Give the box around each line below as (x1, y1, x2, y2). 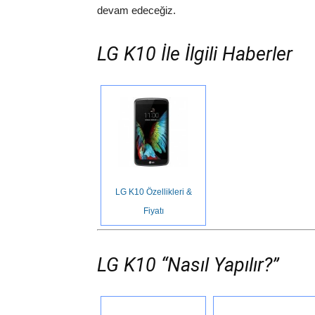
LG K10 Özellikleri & (115, 187, 192, 198)
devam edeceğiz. (97, 4, 176, 17)
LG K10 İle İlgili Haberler (97, 43, 292, 66)
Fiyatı (143, 206, 164, 217)
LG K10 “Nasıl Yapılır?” (97, 254, 279, 277)
